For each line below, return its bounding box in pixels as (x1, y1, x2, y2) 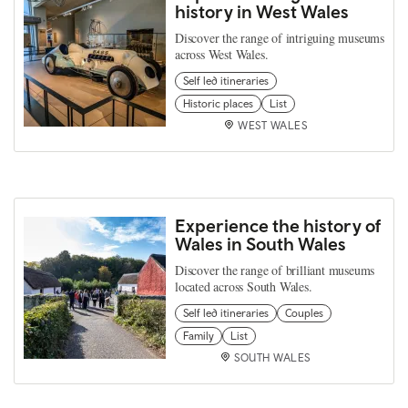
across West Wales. (175, 45, 269, 63)
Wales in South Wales (175, 232, 346, 254)
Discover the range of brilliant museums (175, 260, 375, 279)
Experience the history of (175, 214, 381, 236)
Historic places (183, 97, 253, 110)
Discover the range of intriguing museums (175, 28, 385, 46)
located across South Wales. (175, 277, 312, 295)
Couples (285, 306, 323, 320)
